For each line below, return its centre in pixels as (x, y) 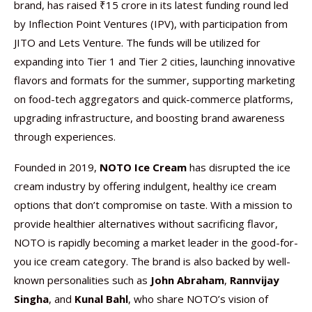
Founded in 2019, (57, 167)
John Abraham (187, 280)
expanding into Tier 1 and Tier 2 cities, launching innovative (155, 61)
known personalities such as (82, 280)
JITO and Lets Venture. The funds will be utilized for (137, 42)
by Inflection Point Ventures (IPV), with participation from (151, 24)
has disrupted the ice (239, 167)
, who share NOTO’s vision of (198, 299)
